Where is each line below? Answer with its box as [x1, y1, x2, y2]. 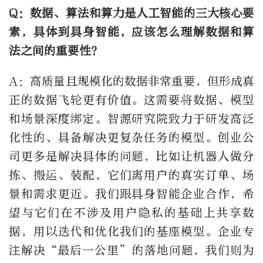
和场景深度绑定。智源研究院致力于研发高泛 [9, 112, 254, 126]
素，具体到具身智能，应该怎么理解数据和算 [9, 25, 254, 39]
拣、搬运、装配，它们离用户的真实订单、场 [9, 168, 254, 182]
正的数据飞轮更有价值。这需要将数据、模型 [9, 93, 254, 107]
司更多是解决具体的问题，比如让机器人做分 [9, 149, 254, 163]
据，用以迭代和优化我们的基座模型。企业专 [9, 224, 254, 238]
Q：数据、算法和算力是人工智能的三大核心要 [9, 6, 254, 20]
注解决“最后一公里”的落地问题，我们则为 [9, 243, 254, 257]
